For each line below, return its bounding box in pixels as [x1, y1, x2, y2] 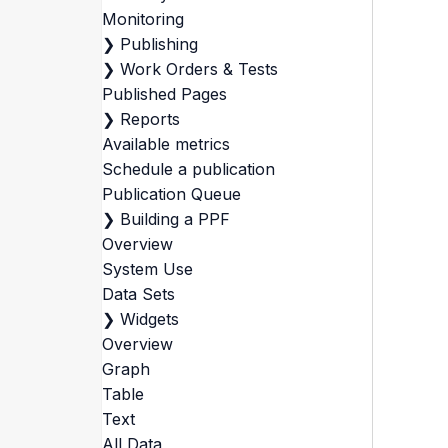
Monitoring [101, 9, 184, 29]
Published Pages [101, 84, 227, 104]
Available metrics [101, 134, 230, 154]
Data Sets [101, 284, 175, 304]
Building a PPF [119, 209, 230, 229]
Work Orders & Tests [119, 59, 278, 79]
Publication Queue [101, 184, 241, 204]
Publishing [119, 34, 198, 54]
